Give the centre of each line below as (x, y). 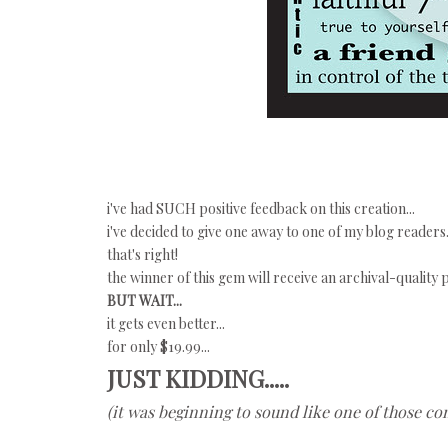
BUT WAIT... (144, 300)
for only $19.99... (158, 346)
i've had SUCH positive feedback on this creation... (261, 208)
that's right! (142, 254)
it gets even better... (166, 323)
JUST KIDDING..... (198, 378)
